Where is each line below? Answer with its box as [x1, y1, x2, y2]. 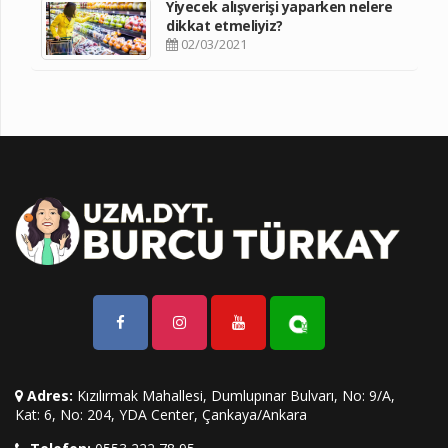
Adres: [27, 386, 73, 406]
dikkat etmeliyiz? [166, 16, 283, 36]
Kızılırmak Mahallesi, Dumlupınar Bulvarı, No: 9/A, [73, 386, 395, 406]
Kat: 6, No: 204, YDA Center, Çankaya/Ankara [15, 405, 307, 425]
